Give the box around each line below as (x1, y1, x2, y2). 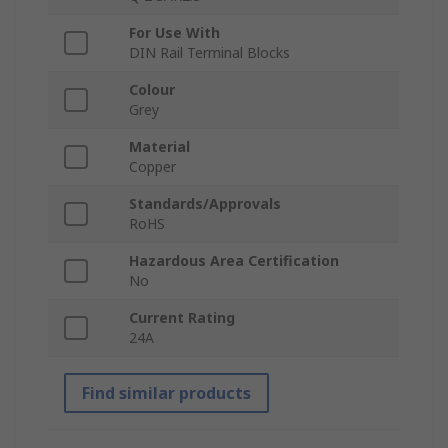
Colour (129, 80, 175, 100)
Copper (129, 157, 176, 177)
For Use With (129, 23, 220, 43)
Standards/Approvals (129, 194, 281, 214)
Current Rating (129, 308, 235, 328)
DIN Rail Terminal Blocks (129, 43, 290, 63)
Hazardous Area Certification (129, 251, 339, 271)
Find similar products (82, 382, 251, 405)
